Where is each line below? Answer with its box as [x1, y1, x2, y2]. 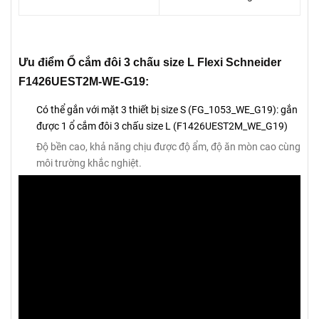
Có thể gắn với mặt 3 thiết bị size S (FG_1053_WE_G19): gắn [36, 104, 298, 115]
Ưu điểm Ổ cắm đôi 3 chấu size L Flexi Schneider [19, 56, 281, 68]
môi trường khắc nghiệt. [36, 157, 142, 169]
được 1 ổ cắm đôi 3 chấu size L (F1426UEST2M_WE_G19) [36, 120, 288, 132]
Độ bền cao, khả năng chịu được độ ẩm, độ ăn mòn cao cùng [36, 140, 300, 152]
